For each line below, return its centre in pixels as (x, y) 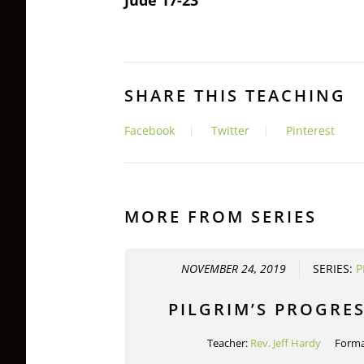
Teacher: (228, 343)
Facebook (149, 130)
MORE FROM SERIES (221, 216)
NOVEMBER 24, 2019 (233, 269)
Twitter (230, 130)
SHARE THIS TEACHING (235, 95)
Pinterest (310, 130)
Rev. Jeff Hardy (285, 343)
